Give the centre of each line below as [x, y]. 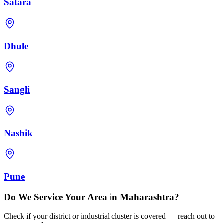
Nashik [18, 133]
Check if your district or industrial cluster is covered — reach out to [109, 216]
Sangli [17, 90]
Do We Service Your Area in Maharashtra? [92, 197]
